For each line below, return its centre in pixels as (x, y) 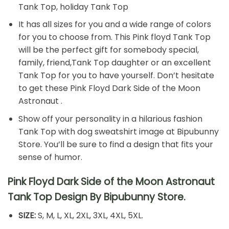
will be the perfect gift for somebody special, (108, 50)
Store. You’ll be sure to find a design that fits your (116, 144)
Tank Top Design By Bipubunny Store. (97, 197)
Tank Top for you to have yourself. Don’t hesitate (116, 76)
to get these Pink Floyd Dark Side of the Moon (109, 88)
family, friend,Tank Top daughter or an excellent (114, 63)
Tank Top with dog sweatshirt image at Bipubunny (118, 131)
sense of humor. (50, 157)
